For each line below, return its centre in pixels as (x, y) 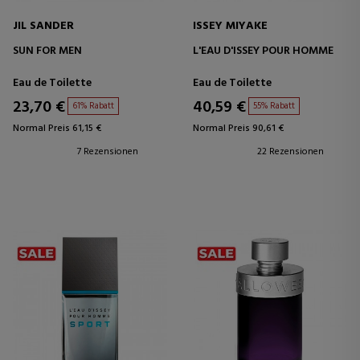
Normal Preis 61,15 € (57, 128)
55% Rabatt (274, 106)
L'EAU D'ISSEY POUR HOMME (263, 51)
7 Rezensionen (108, 151)
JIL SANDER (43, 26)
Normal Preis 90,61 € (238, 128)
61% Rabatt (93, 106)
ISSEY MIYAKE (230, 26)
